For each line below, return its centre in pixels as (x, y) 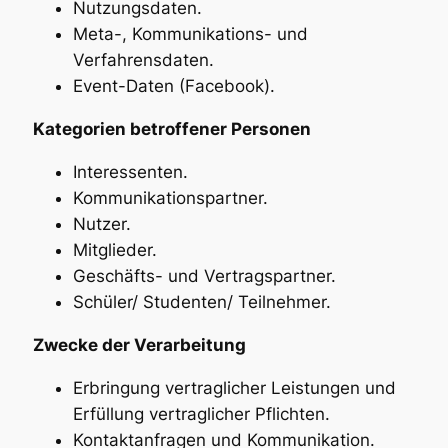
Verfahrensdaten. (143, 60)
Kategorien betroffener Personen (171, 129)
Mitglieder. (114, 250)
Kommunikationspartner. (170, 198)
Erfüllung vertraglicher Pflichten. (201, 413)
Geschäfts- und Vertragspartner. (204, 276)
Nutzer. (101, 224)
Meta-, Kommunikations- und (190, 34)
